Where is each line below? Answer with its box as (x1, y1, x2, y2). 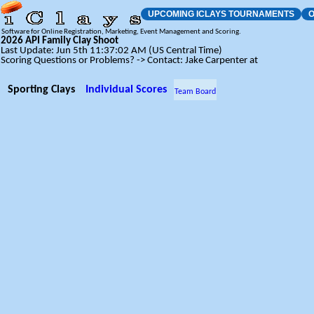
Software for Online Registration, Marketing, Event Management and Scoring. (1, 28, 241, 36)
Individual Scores (86, 84, 167, 95)
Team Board (175, 88, 216, 96)
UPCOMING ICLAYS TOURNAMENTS (148, 9, 294, 19)
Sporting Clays (8, 84, 75, 95)
